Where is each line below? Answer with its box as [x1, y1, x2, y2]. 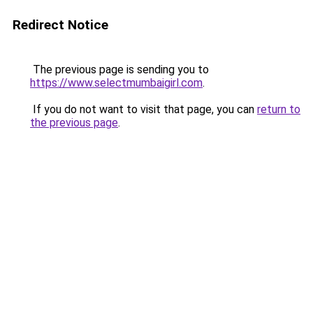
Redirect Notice [13, 17, 108, 33]
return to [257, 103, 300, 116]
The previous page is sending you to [30, 63, 209, 76]
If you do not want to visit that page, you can [30, 103, 257, 116]
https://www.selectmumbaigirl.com [30, 76, 203, 89]
